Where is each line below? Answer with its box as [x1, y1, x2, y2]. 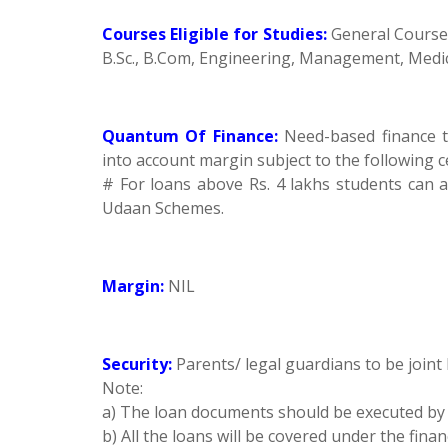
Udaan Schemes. [102, 197, 224, 219]
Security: [102, 353, 172, 375]
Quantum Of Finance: [102, 125, 278, 147]
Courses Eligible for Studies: [102, 23, 327, 45]
